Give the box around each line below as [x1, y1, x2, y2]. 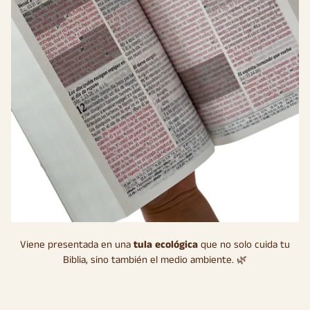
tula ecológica [134, 237, 198, 252]
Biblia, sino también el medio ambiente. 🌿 [63, 253, 247, 267]
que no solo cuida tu [198, 237, 290, 252]
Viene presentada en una [20, 237, 134, 252]
